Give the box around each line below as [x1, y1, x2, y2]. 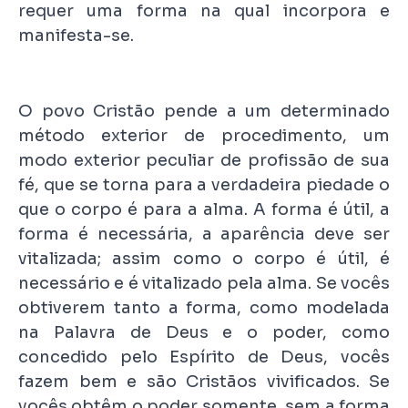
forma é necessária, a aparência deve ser [18, 224, 390, 245]
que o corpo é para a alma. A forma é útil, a [18, 199, 390, 220]
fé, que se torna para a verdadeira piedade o [18, 175, 390, 196]
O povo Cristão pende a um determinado [18, 101, 390, 122]
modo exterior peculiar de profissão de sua [18, 150, 390, 171]
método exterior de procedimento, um [18, 126, 390, 147]
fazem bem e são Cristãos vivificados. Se [18, 372, 390, 393]
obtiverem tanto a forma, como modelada [18, 298, 390, 319]
